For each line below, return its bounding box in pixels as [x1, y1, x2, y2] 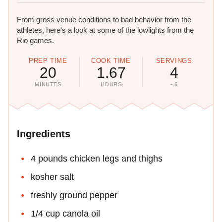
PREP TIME [29, 57, 67, 65]
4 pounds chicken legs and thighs [31, 154, 163, 164]
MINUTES [35, 81, 61, 88]
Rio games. [17, 36, 54, 45]
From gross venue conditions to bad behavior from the [17, 15, 191, 24]
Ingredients [17, 128, 70, 140]
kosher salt [31, 172, 74, 182]
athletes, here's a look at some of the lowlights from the [17, 26, 194, 35]
